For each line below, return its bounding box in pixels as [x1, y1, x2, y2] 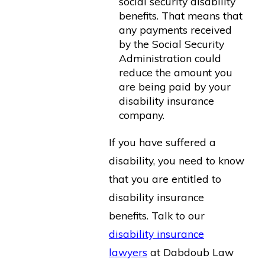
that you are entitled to [108, 172, 221, 186]
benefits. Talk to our [108, 209, 205, 222]
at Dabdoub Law [147, 245, 234, 259]
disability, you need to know [108, 154, 244, 167]
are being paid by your [119, 79, 231, 93]
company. [119, 108, 165, 121]
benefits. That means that [119, 8, 243, 22]
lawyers [108, 245, 147, 259]
